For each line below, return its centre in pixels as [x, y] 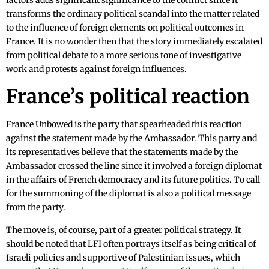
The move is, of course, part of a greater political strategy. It [123, 230]
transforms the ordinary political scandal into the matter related [133, 14]
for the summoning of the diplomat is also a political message [128, 194]
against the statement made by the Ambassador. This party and [131, 138]
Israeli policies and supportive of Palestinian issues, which [123, 258]
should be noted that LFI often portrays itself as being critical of [131, 244]
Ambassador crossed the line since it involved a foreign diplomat [134, 166]
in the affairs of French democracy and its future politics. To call [133, 180]
